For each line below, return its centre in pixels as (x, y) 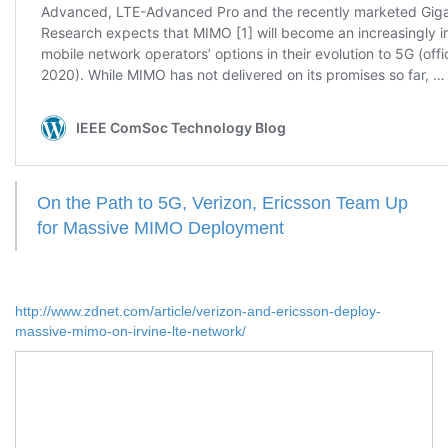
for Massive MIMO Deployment (160, 227)
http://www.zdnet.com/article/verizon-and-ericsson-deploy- (198, 310)
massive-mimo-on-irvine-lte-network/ (130, 330)
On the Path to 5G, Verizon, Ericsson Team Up (222, 202)
